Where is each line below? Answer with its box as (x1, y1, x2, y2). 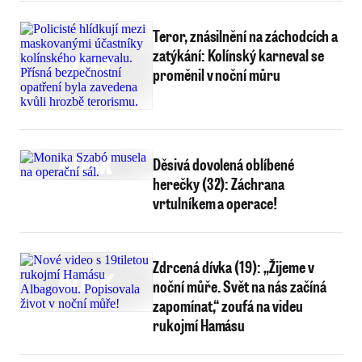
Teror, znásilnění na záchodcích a (153, 25, 339, 46)
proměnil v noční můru (153, 64, 280, 85)
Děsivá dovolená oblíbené (153, 154, 294, 175)
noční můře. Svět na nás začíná (153, 276, 326, 297)
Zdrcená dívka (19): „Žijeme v (153, 256, 314, 277)
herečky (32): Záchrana (153, 173, 284, 194)
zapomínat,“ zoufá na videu (153, 295, 303, 316)
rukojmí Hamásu (153, 314, 246, 335)
